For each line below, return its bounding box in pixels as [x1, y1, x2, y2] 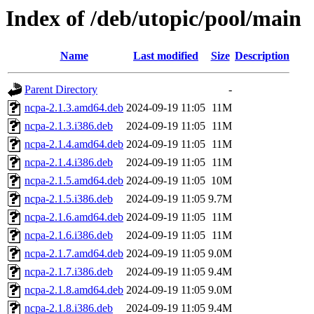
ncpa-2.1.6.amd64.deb [25, 211, 123, 224]
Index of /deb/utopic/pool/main [6, 6, 301, 31]
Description [235, 50, 289, 62]
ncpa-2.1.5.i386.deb [25, 193, 113, 205]
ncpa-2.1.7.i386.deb [25, 266, 113, 278]
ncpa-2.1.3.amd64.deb [25, 102, 123, 114]
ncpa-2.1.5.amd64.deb [25, 175, 123, 187]
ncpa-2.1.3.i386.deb [25, 120, 113, 132]
